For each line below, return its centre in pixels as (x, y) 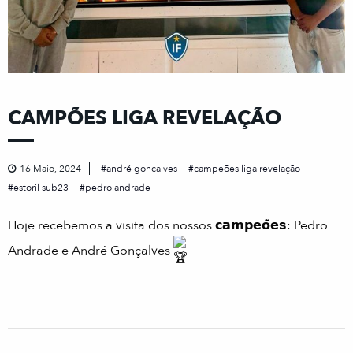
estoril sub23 (41, 187)
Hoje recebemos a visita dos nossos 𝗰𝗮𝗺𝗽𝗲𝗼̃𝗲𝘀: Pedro (168, 225)
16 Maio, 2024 (50, 168)
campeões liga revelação (247, 168)
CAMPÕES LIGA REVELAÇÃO (145, 118)
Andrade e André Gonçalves (91, 251)
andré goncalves (142, 168)
